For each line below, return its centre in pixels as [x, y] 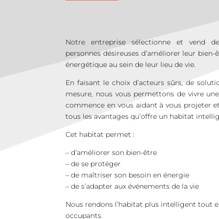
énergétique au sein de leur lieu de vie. [131, 64]
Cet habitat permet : [100, 134]
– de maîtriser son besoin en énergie [128, 175]
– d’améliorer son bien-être [111, 152]
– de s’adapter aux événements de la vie [132, 186]
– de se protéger [93, 164]
